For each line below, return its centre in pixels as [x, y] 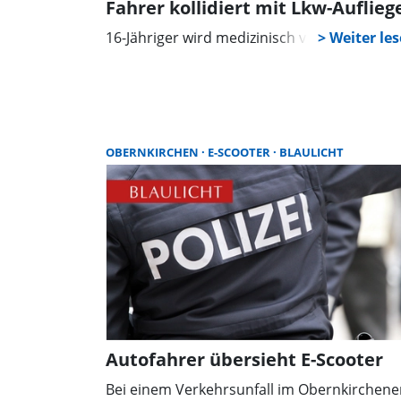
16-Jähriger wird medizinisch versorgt [231, 37]
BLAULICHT [311, 152]
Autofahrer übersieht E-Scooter [244, 359]
